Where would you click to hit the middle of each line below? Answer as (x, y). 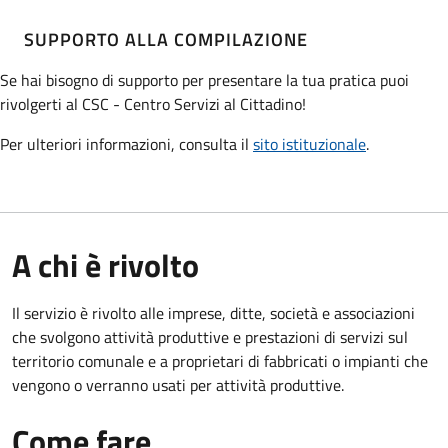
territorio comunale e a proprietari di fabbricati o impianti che (220, 360)
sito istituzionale (309, 143)
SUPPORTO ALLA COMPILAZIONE (166, 38)
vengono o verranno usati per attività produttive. (178, 384)
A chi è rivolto (105, 264)
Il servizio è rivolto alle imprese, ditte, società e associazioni (213, 312)
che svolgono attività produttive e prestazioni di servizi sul (210, 336)
